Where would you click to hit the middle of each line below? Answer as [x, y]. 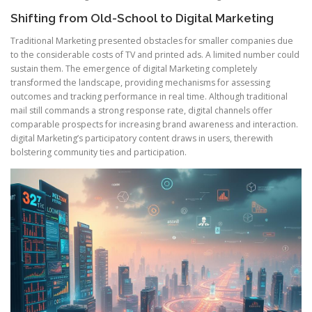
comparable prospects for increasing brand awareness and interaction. [154, 124]
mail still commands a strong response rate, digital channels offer [141, 110]
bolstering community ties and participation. [99, 152]
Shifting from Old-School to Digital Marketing [142, 18]
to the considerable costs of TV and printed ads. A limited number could [155, 54]
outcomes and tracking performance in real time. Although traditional [149, 96]
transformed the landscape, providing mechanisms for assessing [140, 82]
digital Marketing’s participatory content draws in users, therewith [142, 138]
